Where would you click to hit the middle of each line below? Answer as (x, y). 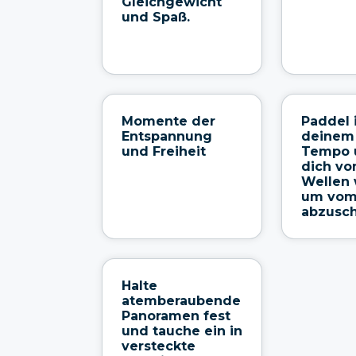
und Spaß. (156, 17)
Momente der (168, 121)
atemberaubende (181, 300)
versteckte (159, 346)
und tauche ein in (182, 331)
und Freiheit (164, 151)
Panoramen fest (176, 315)
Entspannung (167, 136)
